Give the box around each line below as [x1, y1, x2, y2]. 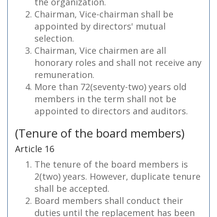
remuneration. [34, 69, 94, 80]
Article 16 [15, 143, 54, 155]
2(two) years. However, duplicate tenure [34, 170, 201, 182]
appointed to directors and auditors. [34, 105, 188, 117]
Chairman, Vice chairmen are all [34, 45, 166, 56]
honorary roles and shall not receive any [34, 57, 201, 68]
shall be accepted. [34, 183, 109, 194]
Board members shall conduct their [34, 195, 183, 206]
